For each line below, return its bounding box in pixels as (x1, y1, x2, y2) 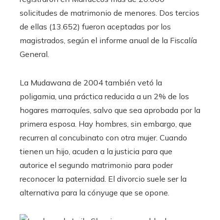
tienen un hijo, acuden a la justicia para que (20, 146, 172, 157)
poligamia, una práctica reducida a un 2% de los (20, 91, 189, 102)
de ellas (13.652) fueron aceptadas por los (20, 22, 171, 32)
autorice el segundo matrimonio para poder (20, 160, 173, 170)
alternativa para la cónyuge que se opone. (20, 188, 169, 198)
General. (20, 49, 49, 59)
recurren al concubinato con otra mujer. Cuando (20, 133, 187, 143)
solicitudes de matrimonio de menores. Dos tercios (20, 8, 199, 18)
